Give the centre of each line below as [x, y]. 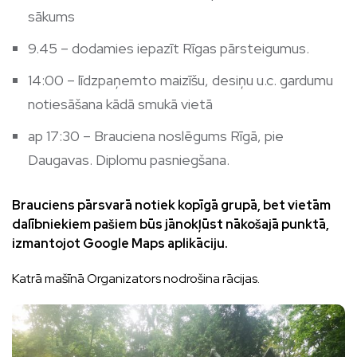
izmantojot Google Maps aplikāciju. [120, 244]
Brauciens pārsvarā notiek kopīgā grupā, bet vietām [171, 206]
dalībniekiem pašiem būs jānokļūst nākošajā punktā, [171, 225]
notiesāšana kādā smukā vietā [120, 104]
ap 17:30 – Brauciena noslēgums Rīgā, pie [156, 136]
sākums [51, 17]
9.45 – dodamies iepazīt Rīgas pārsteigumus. [169, 49]
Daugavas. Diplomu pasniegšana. [129, 160]
